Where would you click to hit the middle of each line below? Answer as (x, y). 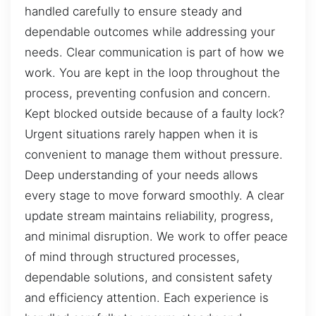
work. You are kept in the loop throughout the (152, 72)
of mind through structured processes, (132, 256)
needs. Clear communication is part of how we (154, 52)
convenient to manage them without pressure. (154, 154)
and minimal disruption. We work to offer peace (156, 236)
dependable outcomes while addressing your (150, 31)
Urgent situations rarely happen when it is (141, 134)
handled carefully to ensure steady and (133, 11)
